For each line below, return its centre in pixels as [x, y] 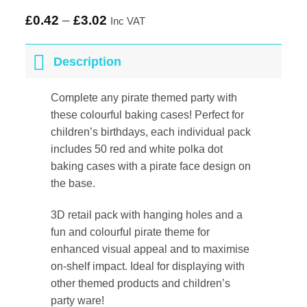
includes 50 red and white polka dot [137, 149]
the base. [73, 184]
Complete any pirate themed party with [144, 98]
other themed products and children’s [141, 284]
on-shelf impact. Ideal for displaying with [148, 267]
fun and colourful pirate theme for [131, 232]
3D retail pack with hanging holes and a [147, 215]
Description [87, 61]
